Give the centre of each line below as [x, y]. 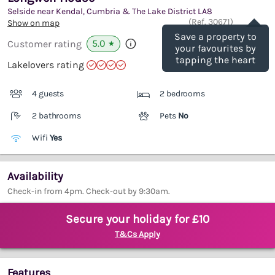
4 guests [48, 94]
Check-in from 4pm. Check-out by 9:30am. [89, 192]
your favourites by [215, 48]
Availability [35, 176]
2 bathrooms [56, 116]
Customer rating [45, 44]
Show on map [33, 23]
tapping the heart [215, 60]
